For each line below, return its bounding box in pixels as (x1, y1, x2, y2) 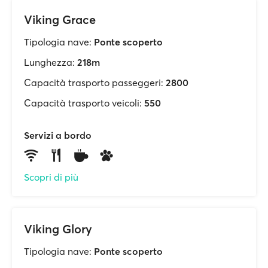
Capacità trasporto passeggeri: (24, 77, 163, 89)
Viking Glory (24, 221, 92, 236)
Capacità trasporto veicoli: (24, 97, 142, 109)
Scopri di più (24, 171, 78, 183)
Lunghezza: (24, 56, 75, 68)
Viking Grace (24, 12, 96, 27)
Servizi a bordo (24, 129, 92, 141)
